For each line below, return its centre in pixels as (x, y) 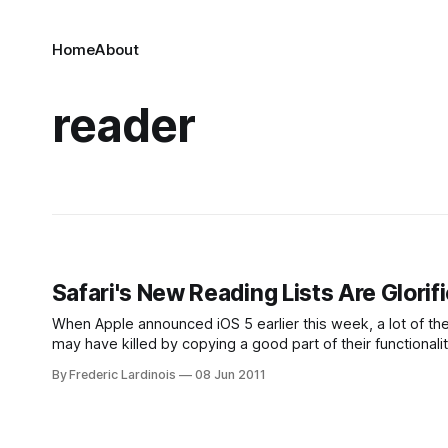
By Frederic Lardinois (113, 374)
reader (123, 125)
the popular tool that (120, 364)
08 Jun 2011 (230, 374)
